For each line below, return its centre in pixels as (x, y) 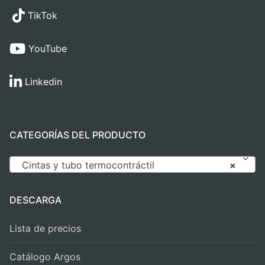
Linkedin (42, 81)
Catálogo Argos (45, 256)
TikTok (41, 15)
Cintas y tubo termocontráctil (88, 165)
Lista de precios (45, 228)
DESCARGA (35, 200)
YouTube (46, 48)
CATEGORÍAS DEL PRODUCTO (77, 135)
